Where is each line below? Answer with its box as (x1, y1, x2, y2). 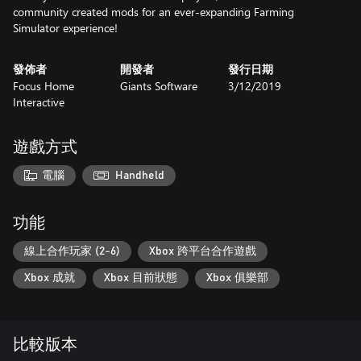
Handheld (115, 169, 165, 181)
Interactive (13, 94, 64, 110)
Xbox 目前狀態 (104, 272, 177, 284)
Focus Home (13, 78, 74, 93)
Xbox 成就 (24, 272, 75, 284)
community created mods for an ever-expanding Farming (13, 4, 294, 19)
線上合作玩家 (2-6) (24, 245, 120, 257)
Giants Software (120, 78, 198, 93)
